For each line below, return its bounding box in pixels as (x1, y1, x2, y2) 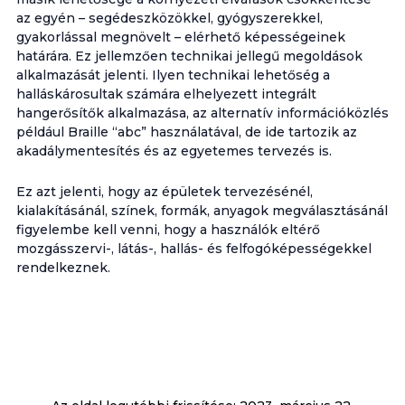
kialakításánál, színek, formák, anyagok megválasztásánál (15, 202, 388, 219)
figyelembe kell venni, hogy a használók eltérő (15, 221, 320, 238)
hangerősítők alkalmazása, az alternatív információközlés (15, 105, 389, 121)
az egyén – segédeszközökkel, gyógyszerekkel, (15, 10, 323, 26)
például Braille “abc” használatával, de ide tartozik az (15, 124, 357, 140)
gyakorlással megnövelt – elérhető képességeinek (15, 29, 345, 45)
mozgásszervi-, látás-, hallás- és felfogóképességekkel (15, 240, 372, 257)
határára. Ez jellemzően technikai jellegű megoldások (15, 48, 363, 64)
